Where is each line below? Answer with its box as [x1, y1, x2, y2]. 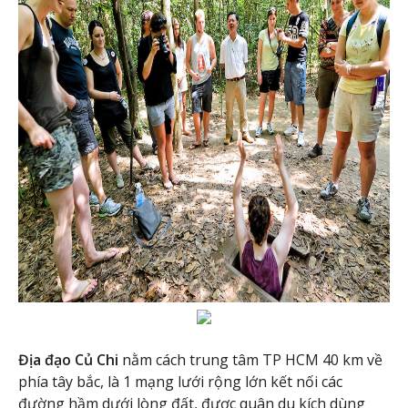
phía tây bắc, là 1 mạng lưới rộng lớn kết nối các [18, 371, 342, 392]
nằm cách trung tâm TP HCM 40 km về [118, 349, 382, 370]
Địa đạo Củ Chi [18, 349, 118, 370]
